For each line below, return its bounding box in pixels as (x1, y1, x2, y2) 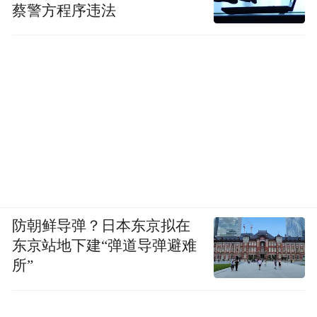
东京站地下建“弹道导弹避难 (12, 237, 197, 253)
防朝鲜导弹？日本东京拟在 (12, 217, 191, 234)
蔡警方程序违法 (12, 2, 117, 18)
